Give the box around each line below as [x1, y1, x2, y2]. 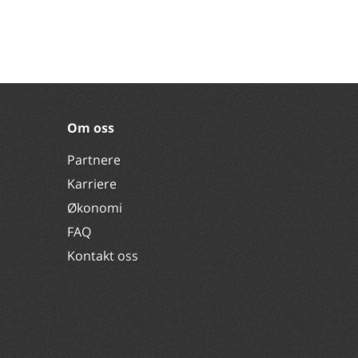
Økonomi [66, 199, 122, 217]
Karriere [66, 175, 117, 193]
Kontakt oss [66, 247, 138, 265]
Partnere [66, 151, 121, 169]
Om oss [66, 119, 114, 137]
